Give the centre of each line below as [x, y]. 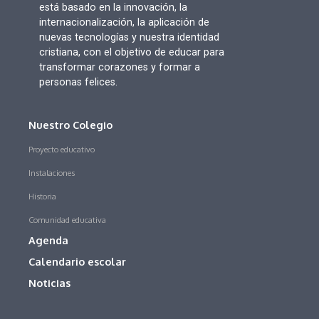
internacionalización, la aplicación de [124, 22]
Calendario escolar [78, 261]
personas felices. [78, 82]
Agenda [49, 240]
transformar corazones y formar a [119, 67]
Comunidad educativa [68, 219]
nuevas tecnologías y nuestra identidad [129, 37]
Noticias [50, 282]
